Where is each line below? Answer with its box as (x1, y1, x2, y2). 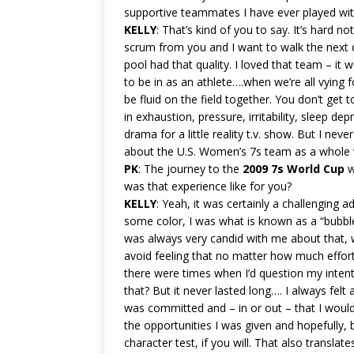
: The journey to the (138, 161, 243, 177)
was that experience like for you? (124, 179, 292, 194)
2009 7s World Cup (243, 161, 345, 177)
